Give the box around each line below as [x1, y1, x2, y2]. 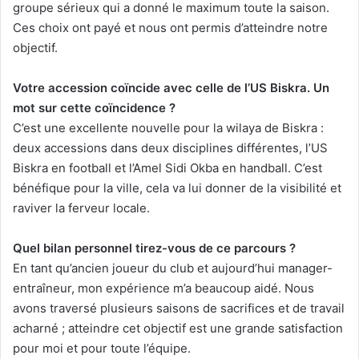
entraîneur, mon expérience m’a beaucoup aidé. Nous [13, 280, 314, 296]
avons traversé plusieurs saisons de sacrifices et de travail [13, 300, 345, 316]
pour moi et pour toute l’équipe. [13, 340, 191, 356]
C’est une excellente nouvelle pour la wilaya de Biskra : [13, 119, 324, 135]
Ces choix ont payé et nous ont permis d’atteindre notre [13, 19, 328, 35]
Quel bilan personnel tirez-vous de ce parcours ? [13, 240, 296, 256]
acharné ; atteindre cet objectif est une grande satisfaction [13, 320, 343, 336]
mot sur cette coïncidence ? [13, 99, 175, 115]
